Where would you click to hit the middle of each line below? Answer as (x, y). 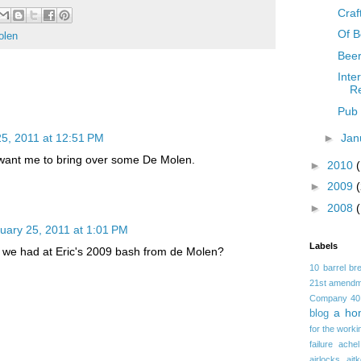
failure (321, 344)
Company (328, 298)
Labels (324, 246)
